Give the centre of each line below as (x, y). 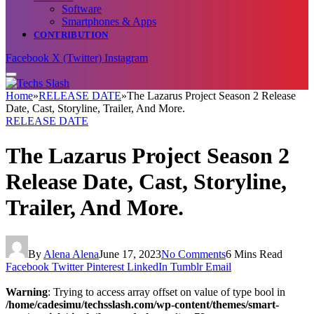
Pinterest (105, 266)
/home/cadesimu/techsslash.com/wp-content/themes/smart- (142, 304)
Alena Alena (71, 254)
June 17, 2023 (130, 254)
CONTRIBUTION (71, 35)
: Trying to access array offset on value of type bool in (166, 292)
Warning (27, 292)
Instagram (126, 58)
